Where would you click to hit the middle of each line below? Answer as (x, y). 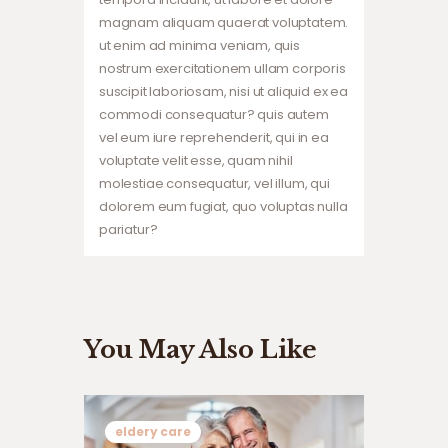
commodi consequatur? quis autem (214, 114)
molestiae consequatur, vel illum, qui (214, 183)
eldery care (153, 432)
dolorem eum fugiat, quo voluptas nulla (223, 206)
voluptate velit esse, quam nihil (196, 160)
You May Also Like (200, 349)
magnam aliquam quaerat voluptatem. (224, 22)
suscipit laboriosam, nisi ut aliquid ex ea (223, 91)
